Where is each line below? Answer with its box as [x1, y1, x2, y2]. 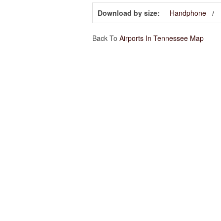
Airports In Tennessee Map [119, 33, 204, 43]
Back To [92, 33, 119, 43]
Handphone [170, 8, 206, 18]
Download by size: [98, 8, 160, 18]
